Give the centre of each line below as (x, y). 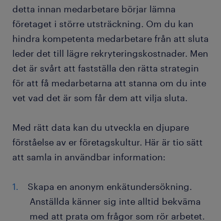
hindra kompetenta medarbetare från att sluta (110, 39)
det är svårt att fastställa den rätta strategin (106, 68)
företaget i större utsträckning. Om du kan (103, 24)
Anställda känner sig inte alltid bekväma (115, 202)
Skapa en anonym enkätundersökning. (110, 187)
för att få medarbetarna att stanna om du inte (109, 83)
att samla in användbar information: (89, 157)
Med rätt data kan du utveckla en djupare (101, 128)
